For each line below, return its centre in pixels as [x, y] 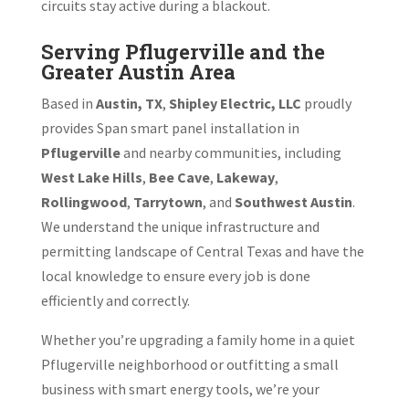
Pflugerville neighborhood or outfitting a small [189, 364]
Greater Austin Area [138, 71]
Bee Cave [179, 177]
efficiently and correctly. [115, 300]
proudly [326, 103]
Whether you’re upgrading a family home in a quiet [198, 339]
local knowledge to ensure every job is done [175, 275]
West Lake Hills [91, 177]
